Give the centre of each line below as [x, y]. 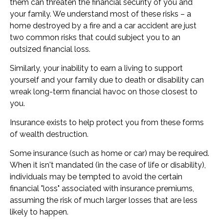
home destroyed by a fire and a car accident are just [103, 26]
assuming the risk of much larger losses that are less [104, 200]
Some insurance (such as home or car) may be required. [109, 153]
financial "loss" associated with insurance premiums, [102, 188]
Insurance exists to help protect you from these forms [107, 122]
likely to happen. [39, 212]
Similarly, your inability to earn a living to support [96, 68]
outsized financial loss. [50, 49]
